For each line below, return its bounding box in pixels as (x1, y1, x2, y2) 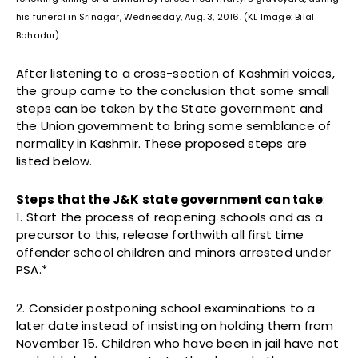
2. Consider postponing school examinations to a (16, 299, 316, 316)
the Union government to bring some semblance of (16, 117, 332, 134)
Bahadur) (16, 28, 60, 42)
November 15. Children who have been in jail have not (16, 334, 340, 352)
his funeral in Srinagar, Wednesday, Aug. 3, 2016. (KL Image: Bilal (16, 10, 315, 23)
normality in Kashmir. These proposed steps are (16, 134, 308, 152)
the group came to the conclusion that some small (16, 82, 330, 99)
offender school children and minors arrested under (16, 243, 332, 261)
